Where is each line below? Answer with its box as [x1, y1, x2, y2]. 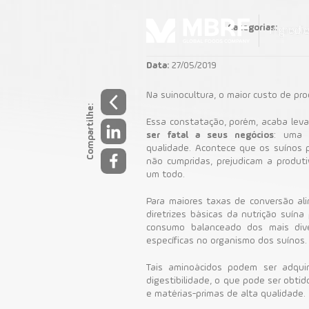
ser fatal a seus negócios [146, 130, 275, 140]
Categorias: [227, 23, 277, 33]
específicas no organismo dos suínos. [146, 235, 308, 246]
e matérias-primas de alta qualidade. [146, 288, 306, 299]
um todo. [146, 169, 186, 179]
